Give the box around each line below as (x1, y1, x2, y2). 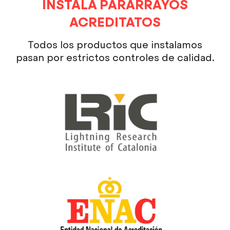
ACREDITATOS (69, 13, 161, 31)
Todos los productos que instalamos (28, 38, 202, 51)
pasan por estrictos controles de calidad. (15, 51, 215, 64)
